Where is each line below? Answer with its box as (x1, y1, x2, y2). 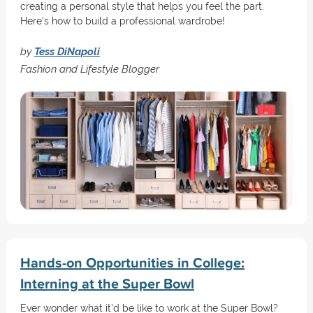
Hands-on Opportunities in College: (20, 252, 245, 272)
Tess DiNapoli (34, 45, 100, 57)
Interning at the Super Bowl (20, 273, 194, 293)
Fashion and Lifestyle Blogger (20, 63, 159, 75)
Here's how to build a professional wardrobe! (20, 15, 225, 27)
